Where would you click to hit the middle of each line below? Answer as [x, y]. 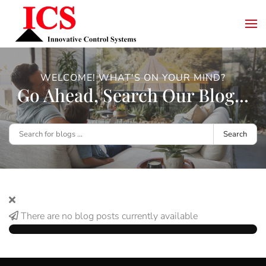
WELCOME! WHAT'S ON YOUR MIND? [133, 78]
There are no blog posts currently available [108, 216]
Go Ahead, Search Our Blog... [133, 95]
